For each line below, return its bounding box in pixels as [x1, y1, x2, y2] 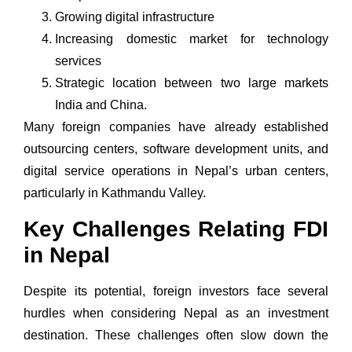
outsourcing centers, [24, 142, 143, 156]
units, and [267, 142, 329, 156]
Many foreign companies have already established [24, 120, 328, 134]
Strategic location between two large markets [55, 76, 328, 90]
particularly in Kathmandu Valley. [24, 186, 206, 200]
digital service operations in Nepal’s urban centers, [24, 164, 328, 178]
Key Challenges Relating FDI [24, 216, 328, 241]
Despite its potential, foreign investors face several [24, 284, 328, 298]
